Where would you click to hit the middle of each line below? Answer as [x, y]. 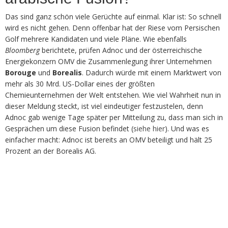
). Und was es [187, 128]
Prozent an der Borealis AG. [51, 151]
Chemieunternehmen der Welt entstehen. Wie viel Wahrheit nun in [113, 95]
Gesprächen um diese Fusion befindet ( [69, 128]
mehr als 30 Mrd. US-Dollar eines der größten [80, 83]
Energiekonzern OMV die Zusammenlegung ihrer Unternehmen [108, 61]
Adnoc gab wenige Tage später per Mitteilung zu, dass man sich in [114, 117]
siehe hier [149, 128]
